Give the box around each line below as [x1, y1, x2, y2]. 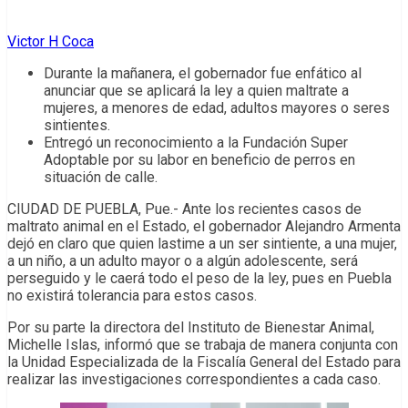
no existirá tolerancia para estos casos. [7, 287, 257, 305]
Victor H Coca [7, 33, 94, 51]
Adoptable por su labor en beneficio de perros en [44, 151, 355, 169]
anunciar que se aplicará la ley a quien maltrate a [44, 82, 349, 100]
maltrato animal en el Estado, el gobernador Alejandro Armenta [7, 218, 401, 236]
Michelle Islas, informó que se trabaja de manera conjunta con [7, 336, 398, 354]
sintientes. [44, 117, 110, 135]
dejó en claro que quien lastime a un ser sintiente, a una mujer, [7, 235, 397, 253]
